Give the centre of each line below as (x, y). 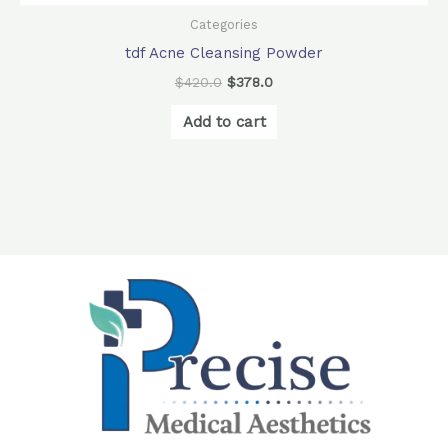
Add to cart (224, 121)
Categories (224, 25)
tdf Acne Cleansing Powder (224, 52)
